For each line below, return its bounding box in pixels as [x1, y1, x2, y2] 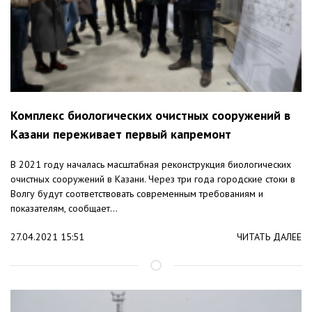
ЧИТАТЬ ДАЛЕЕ [237, 231, 302, 244]
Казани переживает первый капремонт [10, 126, 231, 143]
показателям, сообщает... [10, 202, 118, 215]
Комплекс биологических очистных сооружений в [10, 107, 290, 124]
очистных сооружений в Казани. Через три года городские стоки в [10, 173, 295, 186]
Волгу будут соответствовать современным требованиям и [10, 187, 263, 201]
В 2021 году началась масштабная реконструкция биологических [10, 158, 291, 171]
